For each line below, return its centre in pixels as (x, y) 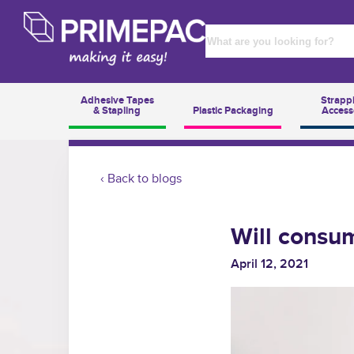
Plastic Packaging (233, 110)
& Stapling (117, 110)
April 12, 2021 (269, 264)
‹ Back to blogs (141, 179)
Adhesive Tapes (117, 100)
